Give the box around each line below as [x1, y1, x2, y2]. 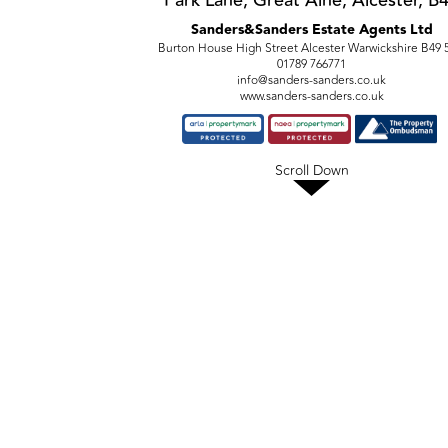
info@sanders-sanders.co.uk [237, 71, 387, 89]
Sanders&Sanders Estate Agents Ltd [190, 19, 433, 41]
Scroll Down [274, 160, 349, 181]
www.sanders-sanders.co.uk [239, 87, 384, 105]
